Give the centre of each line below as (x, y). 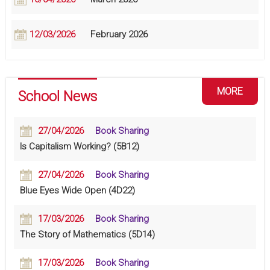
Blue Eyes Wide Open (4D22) (78, 191)
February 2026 (119, 34)
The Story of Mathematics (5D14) (88, 235)
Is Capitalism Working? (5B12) (80, 147)
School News (58, 97)
